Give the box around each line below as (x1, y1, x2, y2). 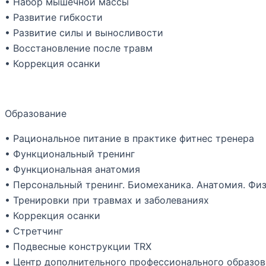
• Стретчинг (5, 225, 63, 237)
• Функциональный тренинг (5, 148, 135, 160)
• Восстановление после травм (5, 42, 153, 54)
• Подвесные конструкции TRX (5, 240, 151, 252)
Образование (5, 107, 66, 119)
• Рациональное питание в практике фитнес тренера (5, 132, 254, 144)
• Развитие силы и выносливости (5, 27, 163, 39)
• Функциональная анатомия (5, 163, 140, 175)
